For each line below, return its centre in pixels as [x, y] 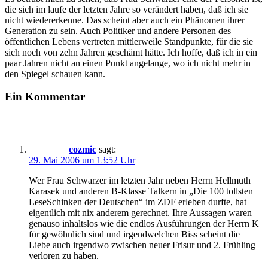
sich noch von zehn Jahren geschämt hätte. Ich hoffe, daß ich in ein [131, 52]
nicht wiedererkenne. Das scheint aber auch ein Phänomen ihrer [125, 20]
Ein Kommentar [45, 97]
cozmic [83, 150]
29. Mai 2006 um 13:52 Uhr [82, 160]
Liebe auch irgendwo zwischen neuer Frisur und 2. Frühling [142, 245]
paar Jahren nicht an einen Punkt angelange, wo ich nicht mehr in [128, 63]
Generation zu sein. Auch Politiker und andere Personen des [118, 31]
